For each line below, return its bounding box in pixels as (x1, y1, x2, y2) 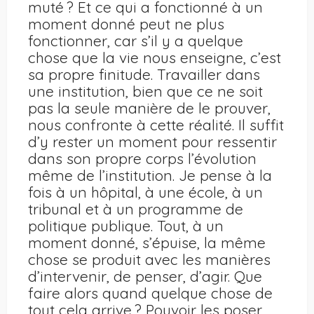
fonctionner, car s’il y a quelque (28, 32, 243, 50)
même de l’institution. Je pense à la (28, 166, 272, 185)
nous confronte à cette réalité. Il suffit (28, 116, 284, 135)
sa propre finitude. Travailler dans (28, 65, 260, 84)
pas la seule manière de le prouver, (28, 99, 271, 118)
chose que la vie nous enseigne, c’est (28, 48, 281, 67)
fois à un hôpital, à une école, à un (28, 183, 263, 202)
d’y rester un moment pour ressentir (28, 132, 277, 151)
